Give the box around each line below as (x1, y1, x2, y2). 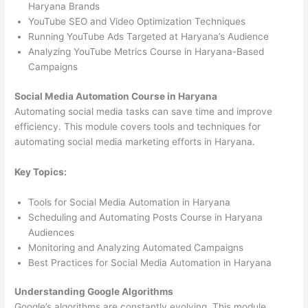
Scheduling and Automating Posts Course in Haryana (28, 211, 263, 223)
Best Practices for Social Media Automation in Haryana (28, 256, 272, 268)
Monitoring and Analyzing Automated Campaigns (28, 241, 244, 253)
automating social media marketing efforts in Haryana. (14, 135, 256, 147)
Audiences (28, 226, 75, 238)
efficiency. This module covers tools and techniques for (14, 120, 261, 132)
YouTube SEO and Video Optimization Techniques (28, 16, 246, 27)
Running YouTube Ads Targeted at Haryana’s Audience (28, 31, 269, 43)
